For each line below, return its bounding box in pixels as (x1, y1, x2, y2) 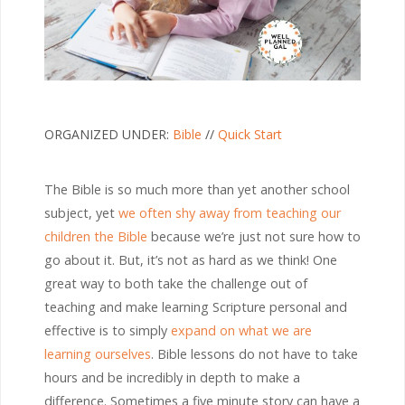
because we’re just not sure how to (147, 227, 361, 245)
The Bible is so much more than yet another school (44, 180, 350, 198)
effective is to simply (44, 321, 171, 339)
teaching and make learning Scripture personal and (44, 297, 347, 316)
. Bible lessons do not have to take (151, 344, 358, 363)
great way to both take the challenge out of (44, 274, 307, 292)
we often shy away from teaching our (118, 203, 341, 221)
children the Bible (44, 227, 147, 245)
